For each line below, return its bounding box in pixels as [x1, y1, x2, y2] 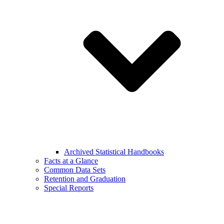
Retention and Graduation [44, 174, 125, 183]
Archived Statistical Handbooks [64, 147, 164, 156]
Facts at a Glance [44, 156, 98, 165]
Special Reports [44, 183, 93, 192]
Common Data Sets [44, 165, 105, 174]
